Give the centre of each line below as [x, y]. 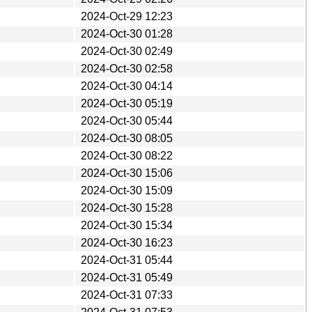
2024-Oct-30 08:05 [127, 138]
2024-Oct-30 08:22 [127, 155]
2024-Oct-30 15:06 [127, 173]
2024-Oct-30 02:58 [127, 68]
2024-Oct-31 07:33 [127, 295]
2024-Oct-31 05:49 [127, 277]
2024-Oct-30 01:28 [127, 33]
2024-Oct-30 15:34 [127, 225]
